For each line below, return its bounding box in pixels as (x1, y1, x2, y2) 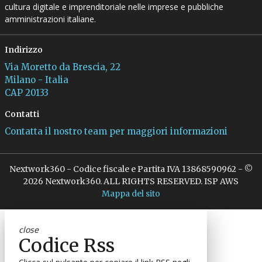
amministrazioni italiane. (4, 13, 96, 25)
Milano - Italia (4, 74, 68, 85)
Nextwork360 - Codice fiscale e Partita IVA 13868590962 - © (9, 163, 253, 174)
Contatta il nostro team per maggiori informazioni (4, 125, 227, 137)
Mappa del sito (102, 188, 160, 199)
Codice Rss (18, 233, 115, 257)
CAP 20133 (4, 87, 49, 98)
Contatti (4, 108, 39, 119)
